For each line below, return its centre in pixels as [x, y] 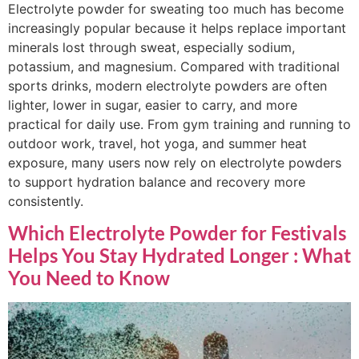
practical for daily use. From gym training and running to [179, 125]
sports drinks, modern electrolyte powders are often [167, 86]
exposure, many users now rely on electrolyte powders [175, 163]
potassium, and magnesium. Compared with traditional [174, 67]
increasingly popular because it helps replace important [177, 28]
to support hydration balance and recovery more [157, 182]
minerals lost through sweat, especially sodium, [151, 48]
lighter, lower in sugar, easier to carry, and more [153, 105]
